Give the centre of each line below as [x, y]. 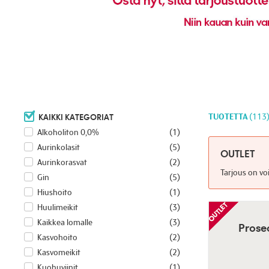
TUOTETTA [228, 117]
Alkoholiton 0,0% [68, 132]
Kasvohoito [57, 237]
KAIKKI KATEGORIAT [76, 118]
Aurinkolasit [58, 147]
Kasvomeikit [59, 252]
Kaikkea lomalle [65, 222]
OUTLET [238, 154]
